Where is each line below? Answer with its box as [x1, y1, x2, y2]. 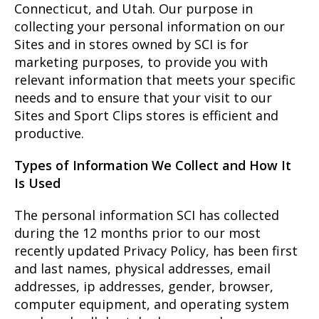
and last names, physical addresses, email [14, 259, 271, 277]
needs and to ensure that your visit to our [14, 88, 272, 106]
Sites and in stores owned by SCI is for [14, 35, 249, 53]
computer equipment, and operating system [14, 295, 289, 313]
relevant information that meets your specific [14, 70, 296, 88]
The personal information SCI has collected [14, 206, 279, 224]
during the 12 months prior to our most [14, 224, 261, 241]
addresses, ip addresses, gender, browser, [14, 277, 273, 295]
